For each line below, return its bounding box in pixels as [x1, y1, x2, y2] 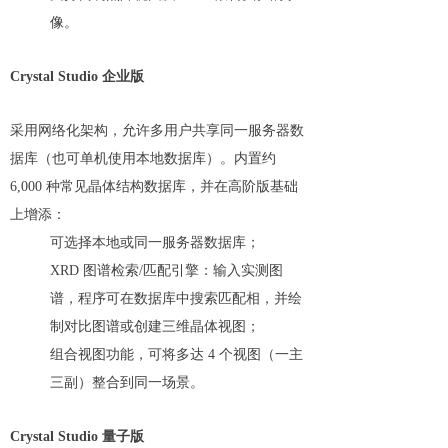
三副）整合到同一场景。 [50, 375, 204, 391]
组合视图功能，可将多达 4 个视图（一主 [50, 347, 303, 363]
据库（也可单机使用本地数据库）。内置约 [10, 151, 276, 167]
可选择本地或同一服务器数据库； [50, 235, 260, 251]
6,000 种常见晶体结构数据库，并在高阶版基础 [10, 179, 298, 195]
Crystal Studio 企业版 [10, 69, 144, 85]
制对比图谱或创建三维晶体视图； [50, 319, 260, 335]
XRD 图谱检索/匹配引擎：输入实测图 [50, 263, 283, 279]
